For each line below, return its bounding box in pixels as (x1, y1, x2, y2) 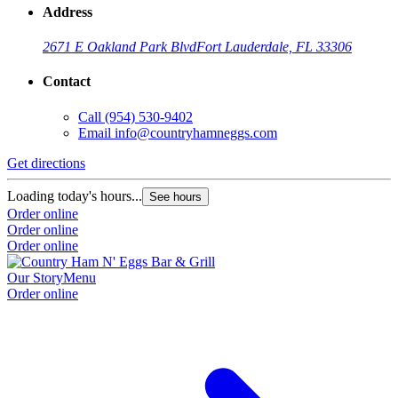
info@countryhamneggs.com (115, 124, 277, 140)
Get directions (7, 155, 85, 171)
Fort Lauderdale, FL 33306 (196, 39, 352, 55)
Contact (43, 74, 91, 90)
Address (43, 4, 92, 20)
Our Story (7, 269, 63, 285)
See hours (149, 189, 202, 203)
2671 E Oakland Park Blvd (43, 39, 196, 55)
